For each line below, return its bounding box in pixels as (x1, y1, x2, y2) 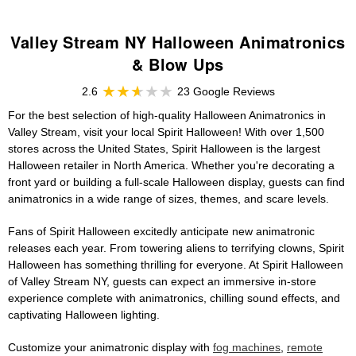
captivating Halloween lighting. (8, 308, 160, 322)
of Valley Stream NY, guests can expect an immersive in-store (8, 275, 316, 288)
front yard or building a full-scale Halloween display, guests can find (8, 176, 345, 189)
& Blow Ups (132, 52, 224, 76)
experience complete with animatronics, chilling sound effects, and (8, 292, 340, 305)
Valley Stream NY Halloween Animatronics (10, 30, 346, 54)
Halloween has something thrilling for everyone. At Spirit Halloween (8, 258, 343, 272)
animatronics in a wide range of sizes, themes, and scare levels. (8, 192, 329, 206)
